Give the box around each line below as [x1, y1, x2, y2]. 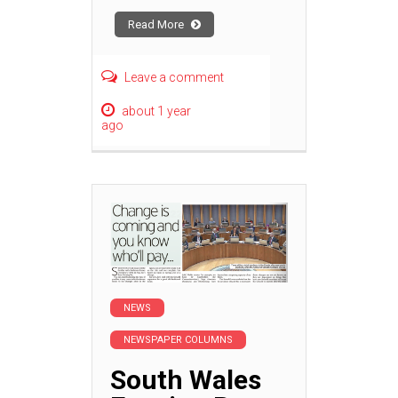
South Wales [110, 363, 261, 395]
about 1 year [122, 104, 191, 119]
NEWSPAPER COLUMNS [123, 333, 233, 346]
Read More [128, 18, 187, 32]
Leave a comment [124, 70, 224, 85]
